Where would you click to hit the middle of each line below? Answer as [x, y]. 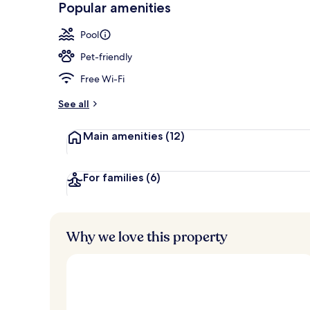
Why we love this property [147, 237]
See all [74, 103]
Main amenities [124, 136]
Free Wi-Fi [102, 79]
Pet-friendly [106, 56]
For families [115, 177]
